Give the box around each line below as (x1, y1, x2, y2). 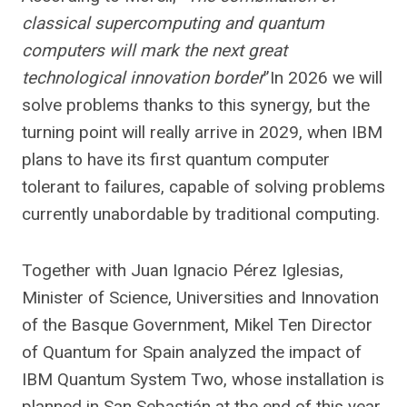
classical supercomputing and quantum (22, 13, 324, 34)
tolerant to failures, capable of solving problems (22, 176, 385, 197)
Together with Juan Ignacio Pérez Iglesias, (22, 260, 343, 281)
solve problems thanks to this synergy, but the (22, 94, 370, 115)
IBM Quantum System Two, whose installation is (22, 369, 384, 390)
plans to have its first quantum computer (22, 149, 330, 170)
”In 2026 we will (263, 67, 382, 88)
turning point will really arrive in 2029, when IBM (22, 122, 382, 143)
